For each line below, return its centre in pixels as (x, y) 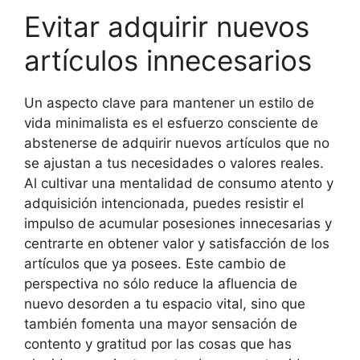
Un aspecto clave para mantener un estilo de (169, 103)
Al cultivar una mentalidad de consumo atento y (179, 183)
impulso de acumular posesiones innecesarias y (178, 223)
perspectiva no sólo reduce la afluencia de (161, 284)
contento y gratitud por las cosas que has (158, 344)
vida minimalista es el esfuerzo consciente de (171, 123)
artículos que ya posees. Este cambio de (155, 264)
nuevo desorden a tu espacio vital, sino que (165, 304)
